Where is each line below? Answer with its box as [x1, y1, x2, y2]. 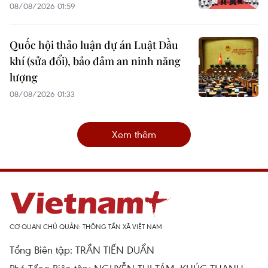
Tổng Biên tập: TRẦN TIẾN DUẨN [10, 243, 154, 257]
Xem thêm [112, 127, 156, 142]
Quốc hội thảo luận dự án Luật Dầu [10, 38, 178, 53]
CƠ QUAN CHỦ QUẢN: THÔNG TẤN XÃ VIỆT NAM [10, 222, 162, 232]
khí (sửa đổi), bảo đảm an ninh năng [10, 54, 181, 69]
